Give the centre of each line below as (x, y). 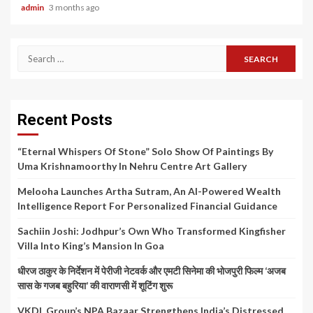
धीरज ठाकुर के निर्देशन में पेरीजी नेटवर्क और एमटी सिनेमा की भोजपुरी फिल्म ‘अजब (152, 271)
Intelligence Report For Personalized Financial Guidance (147, 206)
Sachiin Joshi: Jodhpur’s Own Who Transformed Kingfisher (152, 231)
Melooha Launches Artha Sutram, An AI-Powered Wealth (149, 191)
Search (35, 53)
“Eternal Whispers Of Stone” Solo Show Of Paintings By (145, 152)
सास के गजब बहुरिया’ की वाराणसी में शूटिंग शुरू (95, 286)
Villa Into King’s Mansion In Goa (91, 246)
